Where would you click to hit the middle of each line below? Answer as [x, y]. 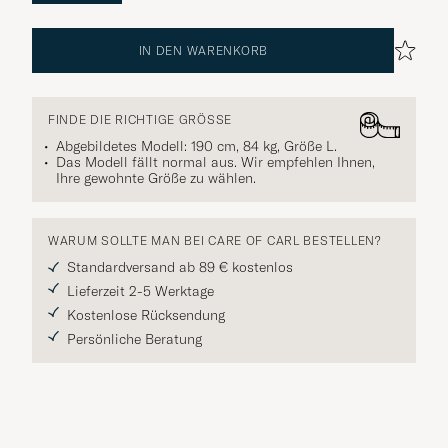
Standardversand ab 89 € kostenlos [180, 266]
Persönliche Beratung [134, 338]
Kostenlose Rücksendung [146, 314]
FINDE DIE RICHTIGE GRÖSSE [136, 119]
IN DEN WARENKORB [203, 50]
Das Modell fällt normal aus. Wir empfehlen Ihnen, [215, 161]
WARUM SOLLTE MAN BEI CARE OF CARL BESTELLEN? [215, 240]
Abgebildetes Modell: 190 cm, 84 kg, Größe [191, 145]
